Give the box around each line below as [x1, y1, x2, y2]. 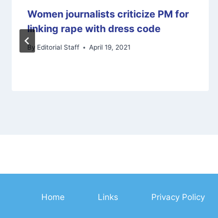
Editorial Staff [37, 43, 80, 52]
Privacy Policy [151, 192, 205, 202]
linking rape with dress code [27, 22, 161, 35]
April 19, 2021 [89, 43, 131, 52]
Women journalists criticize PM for [27, 8, 189, 20]
